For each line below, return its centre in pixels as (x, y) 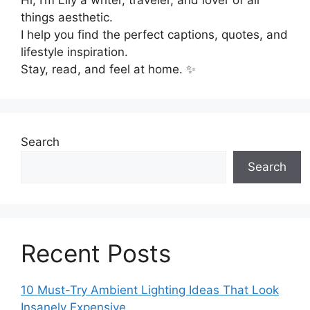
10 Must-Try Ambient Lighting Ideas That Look (150, 290)
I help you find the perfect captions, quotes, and (154, 34)
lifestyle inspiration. (74, 52)
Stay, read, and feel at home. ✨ (108, 69)
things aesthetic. (67, 17)
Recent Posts (96, 253)
